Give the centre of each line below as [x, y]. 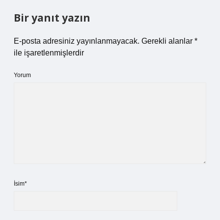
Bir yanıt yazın [52, 18]
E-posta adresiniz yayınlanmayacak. [77, 41]
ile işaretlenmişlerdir [49, 53]
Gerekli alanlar [168, 41]
